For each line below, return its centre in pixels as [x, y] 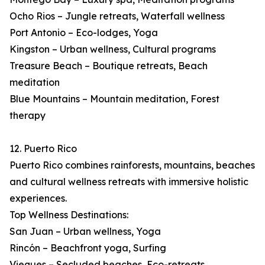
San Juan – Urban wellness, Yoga [85, 232]
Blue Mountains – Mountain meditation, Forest [114, 99]
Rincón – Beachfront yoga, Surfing [88, 248]
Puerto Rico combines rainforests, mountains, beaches [132, 165]
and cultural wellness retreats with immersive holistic [129, 182]
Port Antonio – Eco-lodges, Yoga [84, 33]
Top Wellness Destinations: [69, 215]
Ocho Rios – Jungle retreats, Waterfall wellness [117, 16]
